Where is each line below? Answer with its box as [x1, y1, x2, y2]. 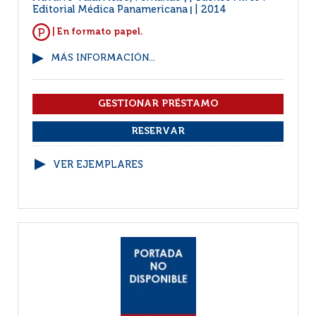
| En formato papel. [50, 27, 143, 37]
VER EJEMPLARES [53, 160, 143, 170]
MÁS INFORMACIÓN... [51, 54, 155, 63]
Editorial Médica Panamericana [32, 5, 188, 15]
